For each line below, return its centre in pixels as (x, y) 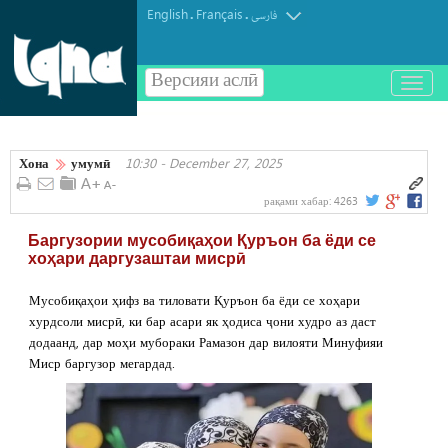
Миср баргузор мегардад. (101, 362)
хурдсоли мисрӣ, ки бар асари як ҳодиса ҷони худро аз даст (202, 320)
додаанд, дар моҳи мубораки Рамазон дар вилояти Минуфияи (205, 341)
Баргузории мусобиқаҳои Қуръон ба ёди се (202, 240)
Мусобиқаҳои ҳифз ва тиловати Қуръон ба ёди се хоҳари (194, 299)
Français (219, 13)
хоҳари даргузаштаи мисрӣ (137, 258)
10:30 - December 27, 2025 (203, 162)
